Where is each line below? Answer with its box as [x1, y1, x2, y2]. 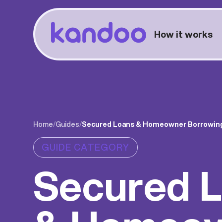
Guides [55, 119, 80, 129]
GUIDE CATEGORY [42, 140, 130, 154]
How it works [154, 27, 213, 41]
